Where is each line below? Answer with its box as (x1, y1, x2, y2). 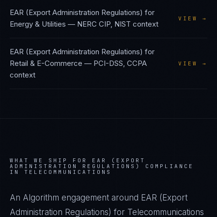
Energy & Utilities (10, 19, 66, 29)
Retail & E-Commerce (10, 59, 82, 68)
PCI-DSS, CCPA (93, 59, 147, 68)
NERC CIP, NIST (77, 19, 131, 29)
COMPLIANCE (140, 163, 194, 170)
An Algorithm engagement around (10, 193, 141, 202)
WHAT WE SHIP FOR (10, 157, 92, 164)
